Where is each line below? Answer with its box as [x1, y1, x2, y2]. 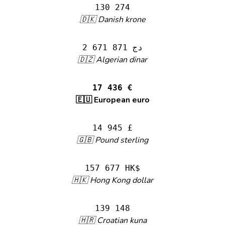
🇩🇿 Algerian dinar [78, 54, 147, 65]
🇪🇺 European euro [75, 94, 150, 105]
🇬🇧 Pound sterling [77, 135, 148, 146]
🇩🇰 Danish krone [79, 14, 146, 25]
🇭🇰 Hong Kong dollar [72, 175, 153, 186]
